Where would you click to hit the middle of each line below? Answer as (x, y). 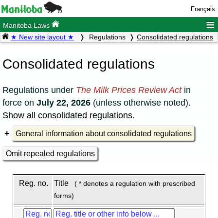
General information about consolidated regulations (103, 133)
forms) (64, 196)
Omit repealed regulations (51, 154)
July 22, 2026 (64, 102)
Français (203, 9)
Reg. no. (33, 183)
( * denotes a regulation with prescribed (133, 183)
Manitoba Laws (27, 26)
